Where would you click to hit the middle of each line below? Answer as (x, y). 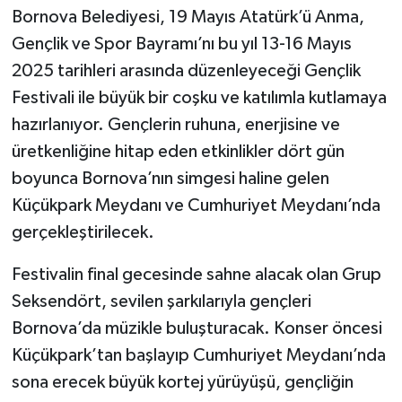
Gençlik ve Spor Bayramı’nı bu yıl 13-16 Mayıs (181, 44)
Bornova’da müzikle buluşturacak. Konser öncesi (197, 329)
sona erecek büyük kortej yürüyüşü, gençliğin (182, 383)
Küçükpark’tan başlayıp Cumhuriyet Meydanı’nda (198, 356)
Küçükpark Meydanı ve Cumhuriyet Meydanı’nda (196, 206)
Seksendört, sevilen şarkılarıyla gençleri (161, 302)
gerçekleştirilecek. (83, 233)
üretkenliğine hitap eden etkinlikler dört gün (178, 152)
